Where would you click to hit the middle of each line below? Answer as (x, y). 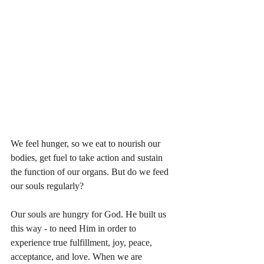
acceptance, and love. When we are (77, 257)
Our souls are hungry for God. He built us (90, 214)
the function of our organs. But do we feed (91, 172)
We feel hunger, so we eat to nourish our (87, 143)
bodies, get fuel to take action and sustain (88, 158)
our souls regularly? (48, 186)
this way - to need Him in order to (75, 228)
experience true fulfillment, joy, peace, (82, 242)
